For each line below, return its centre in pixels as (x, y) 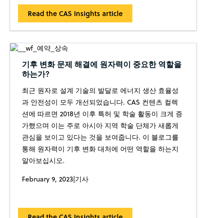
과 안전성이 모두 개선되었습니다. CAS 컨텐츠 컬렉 (100, 102)
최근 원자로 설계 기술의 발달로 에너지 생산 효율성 (100, 91)
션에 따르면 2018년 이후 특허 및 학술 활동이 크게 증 (102, 114)
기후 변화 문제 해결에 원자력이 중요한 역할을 (101, 64)
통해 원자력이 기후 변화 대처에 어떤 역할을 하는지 (100, 149)
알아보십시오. (43, 161)
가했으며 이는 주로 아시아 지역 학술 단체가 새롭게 (100, 126)
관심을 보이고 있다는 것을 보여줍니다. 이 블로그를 (100, 137)
